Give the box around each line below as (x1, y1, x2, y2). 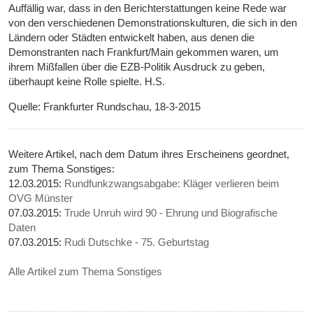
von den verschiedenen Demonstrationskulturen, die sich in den (8, 17, 298, 29)
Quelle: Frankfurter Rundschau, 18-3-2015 (8, 101, 201, 113)
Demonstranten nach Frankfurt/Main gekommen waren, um (8, 46, 279, 59)
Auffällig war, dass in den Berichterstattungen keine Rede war (8, 2, 287, 15)
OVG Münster (8, 192, 73, 205)
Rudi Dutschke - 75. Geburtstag (64, 236, 210, 249)
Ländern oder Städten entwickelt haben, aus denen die (8, 31, 255, 44)
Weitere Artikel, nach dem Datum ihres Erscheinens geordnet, (8, 148, 290, 161)
